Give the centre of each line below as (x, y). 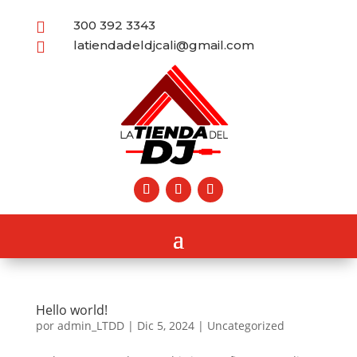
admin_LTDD (90, 326)
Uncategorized (245, 326)
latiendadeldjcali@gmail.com (163, 45)
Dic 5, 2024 (165, 326)
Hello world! (71, 310)
